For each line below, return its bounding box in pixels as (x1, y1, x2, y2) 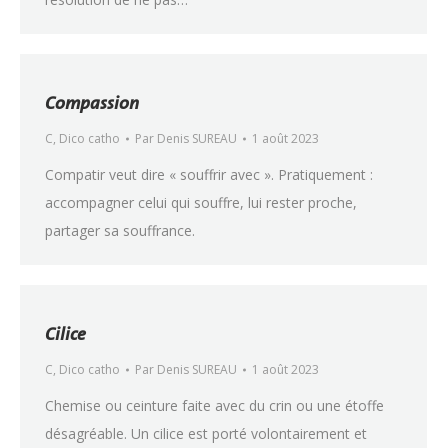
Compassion (45, 88, 139, 117)
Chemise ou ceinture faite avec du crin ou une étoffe (45, 396, 384, 415)
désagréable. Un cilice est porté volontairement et (45, 424, 367, 443)
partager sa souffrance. (45, 221, 195, 240)
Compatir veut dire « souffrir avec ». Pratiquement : (45, 165, 373, 184)
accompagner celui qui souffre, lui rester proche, (45, 193, 357, 212)
